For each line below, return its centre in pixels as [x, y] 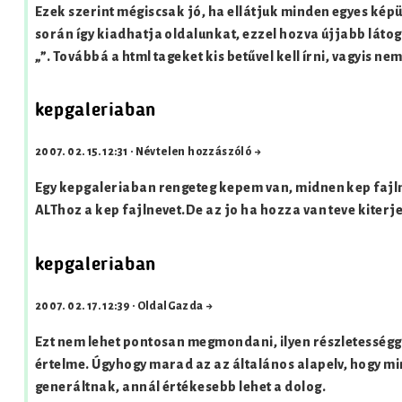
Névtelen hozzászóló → [198, 152]
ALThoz [58, 211]
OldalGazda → [175, 306]
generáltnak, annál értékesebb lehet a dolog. [180, 387]
